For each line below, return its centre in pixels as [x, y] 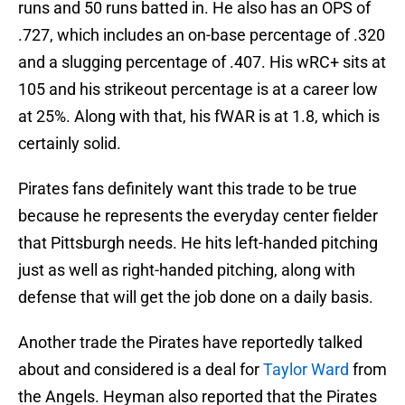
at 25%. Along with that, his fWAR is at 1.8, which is [199, 117]
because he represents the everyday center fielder [198, 216]
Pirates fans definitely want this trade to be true [188, 189]
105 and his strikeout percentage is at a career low [198, 89]
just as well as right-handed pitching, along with [187, 270]
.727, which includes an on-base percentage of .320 [202, 35]
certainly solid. [70, 144]
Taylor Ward [308, 370]
